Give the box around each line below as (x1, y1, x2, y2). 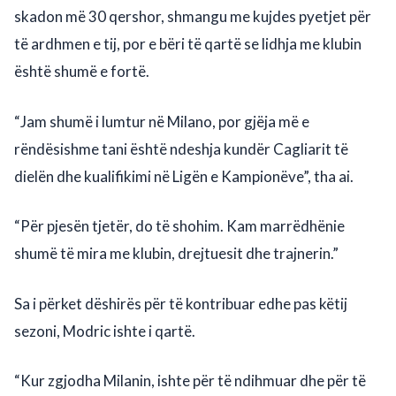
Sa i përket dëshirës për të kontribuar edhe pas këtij (14, 293, 347, 313)
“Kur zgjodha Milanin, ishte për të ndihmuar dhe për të (14, 371, 366, 391)
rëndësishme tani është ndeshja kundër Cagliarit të (14, 139, 348, 158)
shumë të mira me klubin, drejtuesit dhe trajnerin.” (14, 244, 339, 263)
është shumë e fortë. (14, 62, 149, 81)
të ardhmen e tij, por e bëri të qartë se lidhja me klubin (14, 34, 362, 54)
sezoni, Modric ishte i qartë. (14, 321, 195, 340)
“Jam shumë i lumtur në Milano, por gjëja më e (14, 111, 309, 131)
